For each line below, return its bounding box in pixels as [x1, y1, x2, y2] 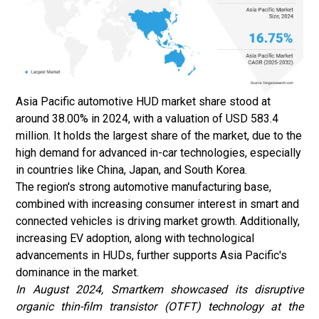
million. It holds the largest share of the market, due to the [16, 129, 302, 142]
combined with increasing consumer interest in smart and [16, 197, 299, 211]
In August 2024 [16, 283, 101, 296]
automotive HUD [78, 95, 159, 108]
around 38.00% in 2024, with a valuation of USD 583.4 [16, 112, 278, 125]
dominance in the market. [16, 266, 139, 279]
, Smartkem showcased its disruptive [101, 283, 303, 296]
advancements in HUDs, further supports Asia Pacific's [16, 249, 287, 262]
